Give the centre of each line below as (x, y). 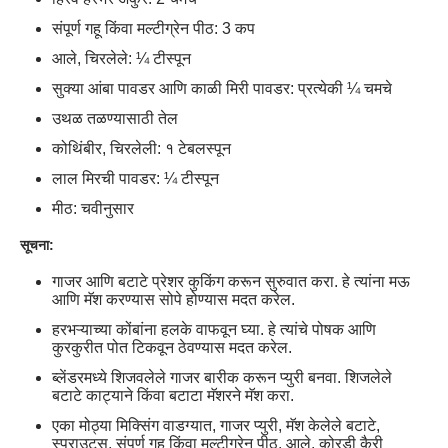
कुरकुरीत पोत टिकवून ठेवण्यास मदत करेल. (172, 347)
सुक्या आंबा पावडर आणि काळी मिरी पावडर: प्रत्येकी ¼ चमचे (222, 89)
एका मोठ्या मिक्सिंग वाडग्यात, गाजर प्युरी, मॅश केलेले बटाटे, (216, 425)
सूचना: (37, 245)
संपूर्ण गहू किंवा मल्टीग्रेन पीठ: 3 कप (153, 29)
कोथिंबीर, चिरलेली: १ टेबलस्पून (141, 149)
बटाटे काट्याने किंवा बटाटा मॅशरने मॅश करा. (173, 395)
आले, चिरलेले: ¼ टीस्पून (121, 59)
